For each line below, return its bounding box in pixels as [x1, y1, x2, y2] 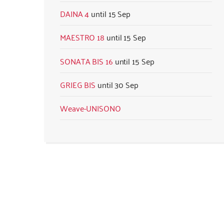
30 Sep [114, 77, 138, 91]
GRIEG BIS [60, 77, 96, 91]
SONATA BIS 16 [60, 53, 113, 68]
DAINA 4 [60, 6, 89, 20]
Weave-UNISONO [60, 101, 121, 115]
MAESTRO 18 [60, 30, 104, 44]
